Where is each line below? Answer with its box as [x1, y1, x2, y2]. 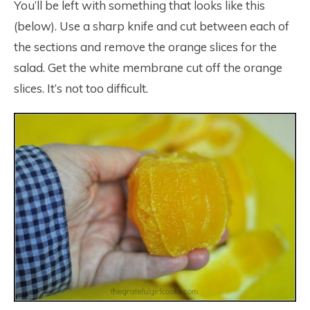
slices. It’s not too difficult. [14, 81, 148, 96]
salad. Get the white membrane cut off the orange [14, 60, 282, 75]
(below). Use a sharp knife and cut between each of [14, 19, 289, 34]
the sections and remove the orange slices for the [14, 39, 277, 55]
